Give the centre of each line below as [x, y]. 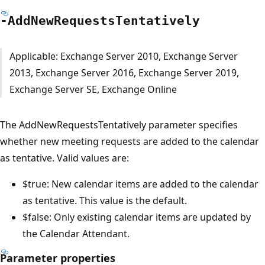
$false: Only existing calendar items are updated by [137, 217]
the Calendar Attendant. [76, 233]
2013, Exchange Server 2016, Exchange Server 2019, [124, 72]
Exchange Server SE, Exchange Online [93, 89]
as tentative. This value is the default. [105, 200]
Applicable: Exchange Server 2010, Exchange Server [123, 56]
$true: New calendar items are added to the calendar [140, 184]
